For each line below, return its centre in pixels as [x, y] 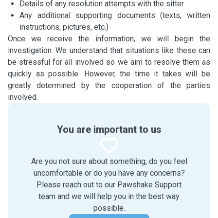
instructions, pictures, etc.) [64, 27]
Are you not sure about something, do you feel [109, 161]
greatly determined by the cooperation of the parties [109, 85]
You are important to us [109, 129]
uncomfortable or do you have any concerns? [109, 173]
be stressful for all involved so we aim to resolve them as [109, 62]
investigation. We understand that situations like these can [109, 50]
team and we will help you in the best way [109, 196]
